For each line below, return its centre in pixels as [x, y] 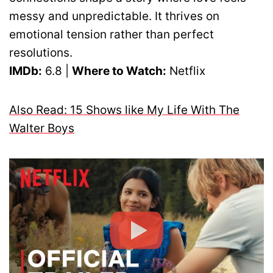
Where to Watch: [119, 71]
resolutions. [41, 52]
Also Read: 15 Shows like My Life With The [124, 110]
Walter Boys [42, 128]
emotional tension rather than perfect [112, 34]
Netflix [186, 71]
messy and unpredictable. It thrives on [114, 16]
